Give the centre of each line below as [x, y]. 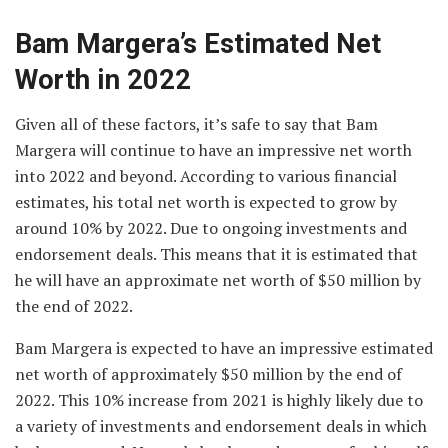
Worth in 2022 [106, 79]
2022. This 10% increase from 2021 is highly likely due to [219, 400]
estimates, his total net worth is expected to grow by [206, 202]
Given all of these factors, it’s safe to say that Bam [196, 124]
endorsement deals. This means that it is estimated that [216, 254]
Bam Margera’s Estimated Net [198, 43]
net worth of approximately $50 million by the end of [208, 374]
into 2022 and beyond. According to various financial [206, 176]
